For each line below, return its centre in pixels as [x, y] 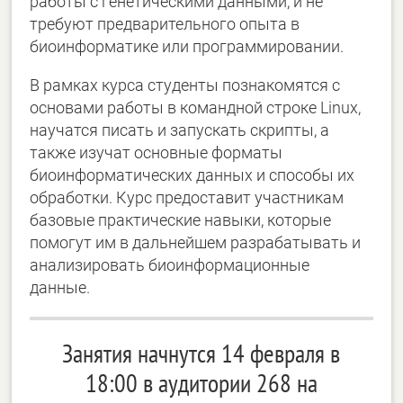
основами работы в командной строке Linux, [196, 107]
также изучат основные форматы [157, 152]
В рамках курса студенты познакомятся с [185, 85]
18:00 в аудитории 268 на [201, 383]
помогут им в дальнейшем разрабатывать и [196, 242]
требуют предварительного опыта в [165, 24]
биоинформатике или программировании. [187, 46]
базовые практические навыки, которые [181, 220]
